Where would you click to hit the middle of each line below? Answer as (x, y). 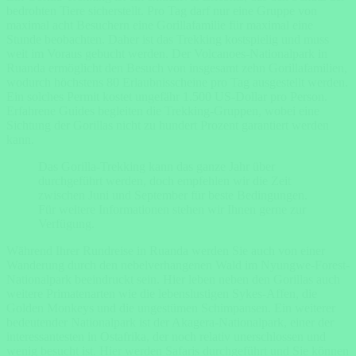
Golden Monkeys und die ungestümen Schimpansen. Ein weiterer (171, 308)
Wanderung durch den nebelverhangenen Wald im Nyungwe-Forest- (178, 265)
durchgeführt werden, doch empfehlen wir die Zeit (164, 181)
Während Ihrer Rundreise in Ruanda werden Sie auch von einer (166, 251)
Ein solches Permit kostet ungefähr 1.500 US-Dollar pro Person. (167, 97)
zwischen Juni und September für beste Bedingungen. (173, 195)
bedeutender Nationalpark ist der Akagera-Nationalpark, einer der (170, 323)
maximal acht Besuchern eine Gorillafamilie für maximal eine (160, 25)
